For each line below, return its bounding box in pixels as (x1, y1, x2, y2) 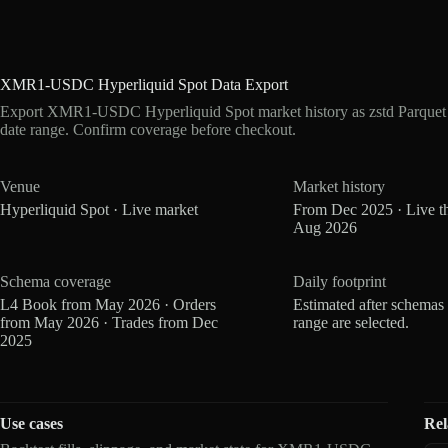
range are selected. (293, 313, 410, 331)
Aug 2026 (293, 218, 358, 236)
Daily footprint (293, 272, 387, 290)
